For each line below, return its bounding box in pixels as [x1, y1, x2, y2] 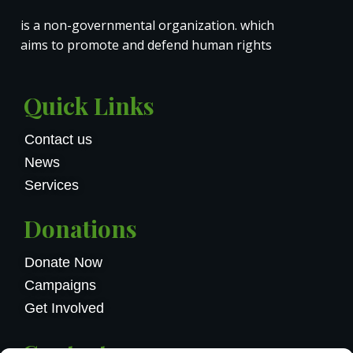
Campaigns [24, 277, 96, 294]
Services [24, 177, 79, 194]
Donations [24, 213, 137, 245]
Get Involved [24, 300, 104, 317]
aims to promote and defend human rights [20, 36, 272, 54]
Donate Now [24, 255, 102, 271]
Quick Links [24, 90, 154, 122]
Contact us [24, 132, 92, 148]
